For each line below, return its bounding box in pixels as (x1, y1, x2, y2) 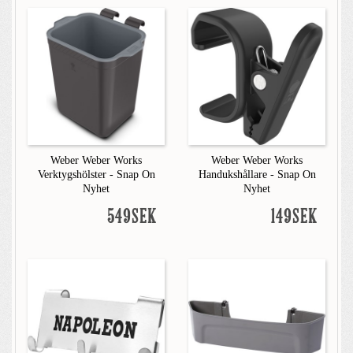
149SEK (271, 208, 318, 228)
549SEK (107, 208, 157, 228)
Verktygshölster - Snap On (37, 169, 155, 180)
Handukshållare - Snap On (198, 169, 316, 180)
